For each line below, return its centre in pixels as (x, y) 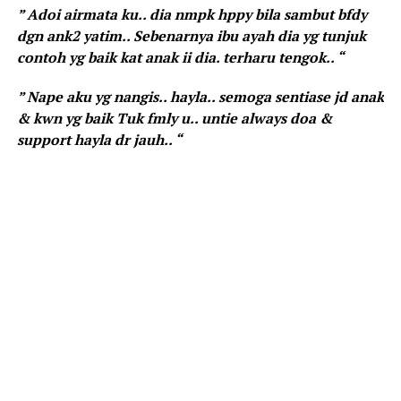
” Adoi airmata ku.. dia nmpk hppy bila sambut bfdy (192, 15)
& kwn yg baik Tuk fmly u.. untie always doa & (174, 119)
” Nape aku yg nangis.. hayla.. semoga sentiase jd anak (200, 97)
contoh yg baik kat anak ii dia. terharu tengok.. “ (180, 58)
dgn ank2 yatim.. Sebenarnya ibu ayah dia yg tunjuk (191, 36)
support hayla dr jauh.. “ (99, 140)
